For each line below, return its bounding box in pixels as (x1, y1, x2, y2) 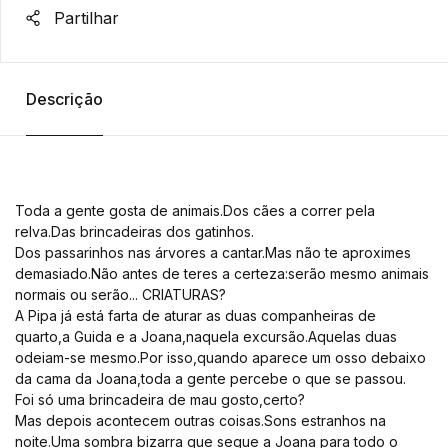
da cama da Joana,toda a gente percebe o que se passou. (15, 370, 406, 387)
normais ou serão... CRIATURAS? (15, 286, 226, 303)
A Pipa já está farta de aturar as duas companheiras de (15, 307, 376, 324)
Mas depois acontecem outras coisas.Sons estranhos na (15, 412, 386, 429)
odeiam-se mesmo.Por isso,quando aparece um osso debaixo (15, 349, 426, 366)
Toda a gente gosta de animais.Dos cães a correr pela (15, 202, 375, 219)
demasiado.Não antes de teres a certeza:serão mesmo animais (15, 265, 429, 282)
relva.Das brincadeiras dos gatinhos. (15, 223, 254, 240)
